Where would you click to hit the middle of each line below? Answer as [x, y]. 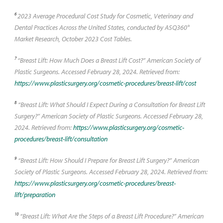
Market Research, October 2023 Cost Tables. [73, 39]
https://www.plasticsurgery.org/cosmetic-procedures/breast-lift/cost [105, 83]
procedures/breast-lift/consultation [61, 139]
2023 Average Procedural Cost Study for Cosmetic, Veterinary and [105, 16]
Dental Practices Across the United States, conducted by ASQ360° [102, 27]
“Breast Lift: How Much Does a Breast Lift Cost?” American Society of [109, 60]
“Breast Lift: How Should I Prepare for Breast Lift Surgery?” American [108, 160]
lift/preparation [35, 194]
